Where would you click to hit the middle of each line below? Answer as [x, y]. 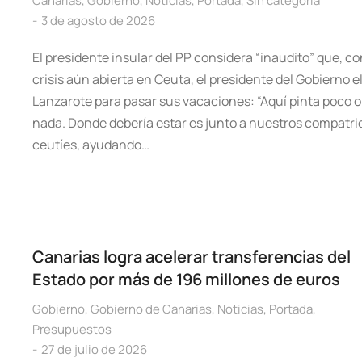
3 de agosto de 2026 [98, 21]
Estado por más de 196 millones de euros [186, 279]
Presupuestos [72, 329]
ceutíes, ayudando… [91, 145]
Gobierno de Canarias [151, 309]
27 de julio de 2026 [94, 349]
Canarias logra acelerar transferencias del [192, 257]
